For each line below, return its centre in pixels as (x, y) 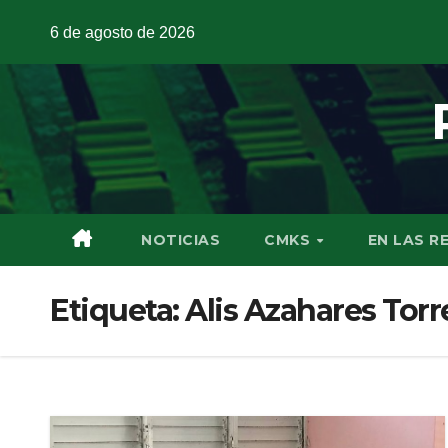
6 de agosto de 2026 (122, 32)
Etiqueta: (117, 310)
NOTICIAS (178, 240)
